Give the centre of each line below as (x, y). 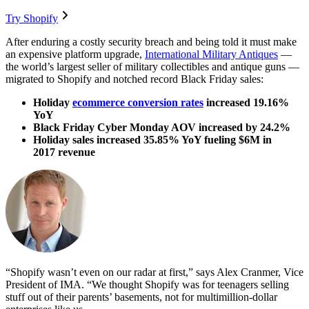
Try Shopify (32, 19)
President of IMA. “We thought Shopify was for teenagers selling (147, 285)
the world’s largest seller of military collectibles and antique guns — (152, 67)
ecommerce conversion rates (138, 103)
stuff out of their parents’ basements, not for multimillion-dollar (141, 297)
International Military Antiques (211, 54)
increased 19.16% (246, 103)
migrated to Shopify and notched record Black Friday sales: (134, 79)
